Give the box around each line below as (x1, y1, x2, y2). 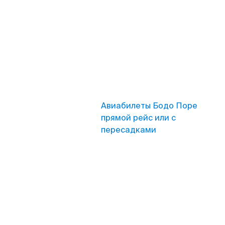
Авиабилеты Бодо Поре (101, 100, 197, 111)
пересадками (101, 125, 156, 135)
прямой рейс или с (101, 113, 176, 123)
